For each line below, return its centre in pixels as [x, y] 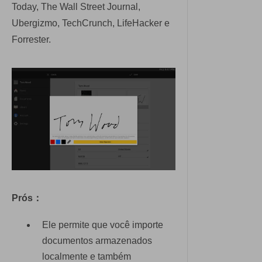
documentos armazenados [97, 241]
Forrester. [31, 39]
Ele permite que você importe [103, 225]
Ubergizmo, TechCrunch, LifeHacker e [91, 23]
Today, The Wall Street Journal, [76, 6]
